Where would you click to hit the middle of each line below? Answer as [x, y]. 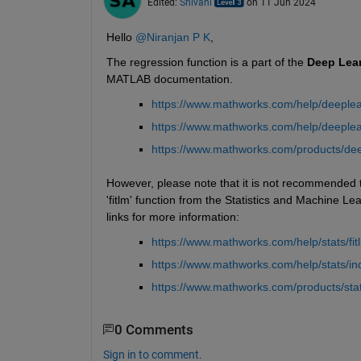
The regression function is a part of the [206, 62]
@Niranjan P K [172, 37]
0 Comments [154, 330]
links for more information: [172, 216]
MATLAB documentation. [169, 79]
